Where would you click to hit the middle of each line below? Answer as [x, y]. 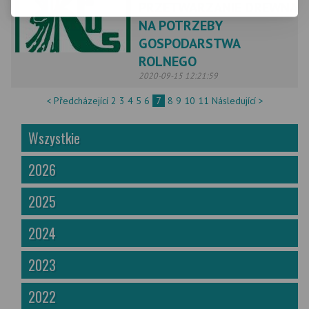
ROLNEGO [168, 61]
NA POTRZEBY [180, 26]
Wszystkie [54, 138]
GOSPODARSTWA [189, 43]
